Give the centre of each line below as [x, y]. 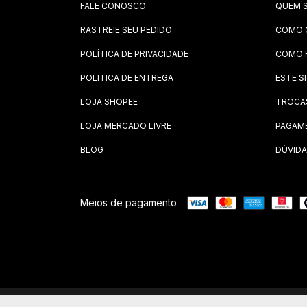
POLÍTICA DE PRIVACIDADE [134, 54]
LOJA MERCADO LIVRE [126, 126]
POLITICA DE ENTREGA [127, 78]
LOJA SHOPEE [109, 102]
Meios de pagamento [128, 202]
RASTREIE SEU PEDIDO [126, 30]
